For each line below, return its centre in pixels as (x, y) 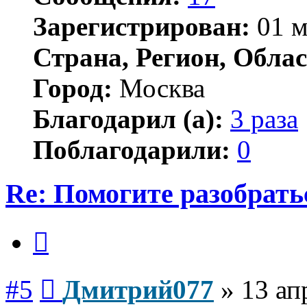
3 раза (264, 119)
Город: (73, 88)
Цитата (65, 228)
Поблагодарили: (132, 149)
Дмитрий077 (138, 290)
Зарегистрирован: (142, 26)
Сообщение (82, 275)
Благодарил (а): (128, 119)
